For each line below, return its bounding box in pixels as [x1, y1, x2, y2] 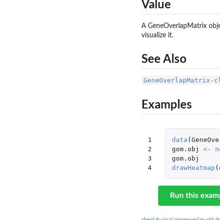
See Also [141, 54, 187, 66]
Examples [141, 99, 192, 111]
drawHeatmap [171, 164, 215, 171]
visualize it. [141, 31, 173, 39]
